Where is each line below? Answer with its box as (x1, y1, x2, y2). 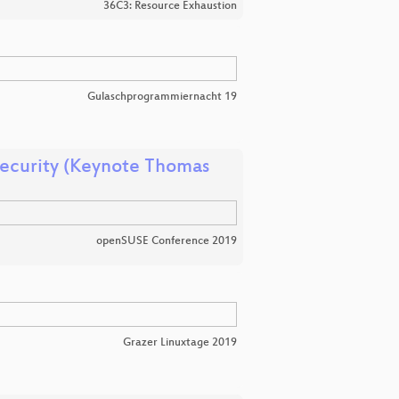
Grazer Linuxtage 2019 (123, 336, 237, 349)
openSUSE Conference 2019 (96, 234, 237, 248)
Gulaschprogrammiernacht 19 (87, 90, 237, 103)
